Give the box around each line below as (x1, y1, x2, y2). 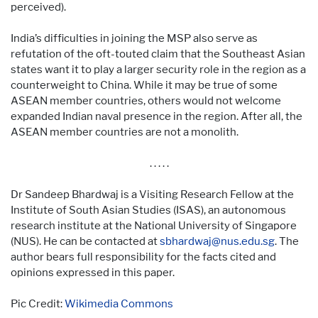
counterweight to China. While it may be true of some (11, 78, 278, 92)
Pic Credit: (11, 297, 65, 310)
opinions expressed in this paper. (11, 265, 175, 279)
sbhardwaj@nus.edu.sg (160, 234, 275, 248)
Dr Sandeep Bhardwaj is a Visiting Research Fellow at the (11, 187, 294, 201)
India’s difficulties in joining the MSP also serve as (11, 31, 258, 45)
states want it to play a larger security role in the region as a (11, 62, 306, 76)
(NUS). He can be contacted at (11, 234, 160, 248)
